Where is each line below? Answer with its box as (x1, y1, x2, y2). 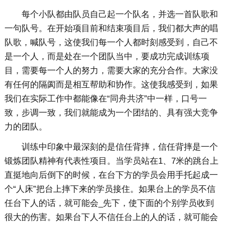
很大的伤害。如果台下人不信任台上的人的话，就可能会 (4, 212, 218, 222)
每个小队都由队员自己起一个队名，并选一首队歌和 (21, 10, 218, 20)
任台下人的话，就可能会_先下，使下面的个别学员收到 (4, 198, 214, 208)
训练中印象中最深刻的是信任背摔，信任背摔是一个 (21, 142, 218, 152)
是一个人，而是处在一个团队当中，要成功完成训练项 (4, 52, 209, 62)
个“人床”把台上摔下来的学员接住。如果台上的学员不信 (4, 184, 215, 194)
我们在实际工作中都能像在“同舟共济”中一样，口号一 (4, 94, 207, 104)
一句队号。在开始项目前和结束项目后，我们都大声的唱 (4, 24, 218, 34)
